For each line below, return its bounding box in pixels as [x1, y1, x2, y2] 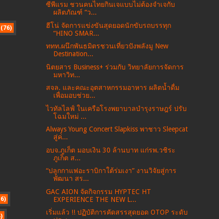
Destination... [53, 50, 94, 58]
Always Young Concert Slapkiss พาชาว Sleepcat [46, 125, 188, 133]
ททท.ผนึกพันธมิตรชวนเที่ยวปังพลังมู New [46, 42, 169, 50]
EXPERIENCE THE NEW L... [53, 195, 137, 203]
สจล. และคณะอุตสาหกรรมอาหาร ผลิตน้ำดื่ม [46, 84, 180, 92]
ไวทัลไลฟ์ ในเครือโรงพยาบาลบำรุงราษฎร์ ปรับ [46, 104, 187, 112]
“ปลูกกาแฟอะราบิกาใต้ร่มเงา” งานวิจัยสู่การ [46, 167, 177, 175]
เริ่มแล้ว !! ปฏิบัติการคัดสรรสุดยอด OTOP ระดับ [46, 208, 188, 217]
